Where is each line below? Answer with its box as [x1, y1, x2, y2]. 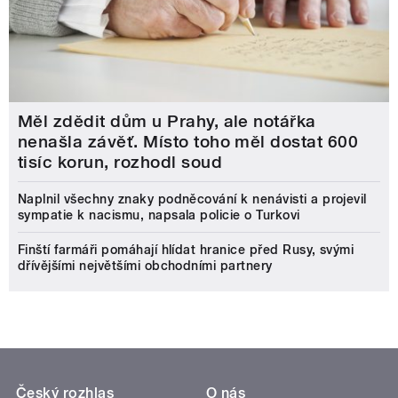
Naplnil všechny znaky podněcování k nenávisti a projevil [18, 191, 367, 206]
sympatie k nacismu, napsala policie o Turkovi [18, 207, 300, 222]
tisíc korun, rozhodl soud [18, 151, 222, 172]
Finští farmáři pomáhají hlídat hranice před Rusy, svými [18, 242, 354, 257]
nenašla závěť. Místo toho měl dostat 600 [18, 131, 359, 152]
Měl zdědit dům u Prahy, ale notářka [18, 110, 316, 131]
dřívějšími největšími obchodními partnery [18, 258, 273, 273]
